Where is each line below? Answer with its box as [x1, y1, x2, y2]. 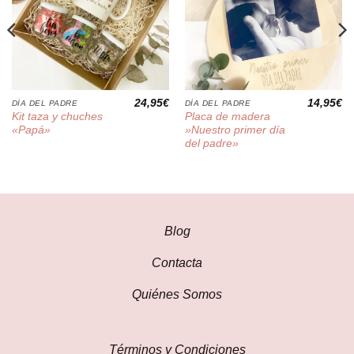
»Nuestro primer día [184, 124, 285, 137]
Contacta [152, 256, 202, 270]
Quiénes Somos [132, 288, 222, 302]
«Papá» [11, 124, 51, 137]
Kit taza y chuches [11, 111, 103, 123]
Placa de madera [184, 111, 270, 123]
